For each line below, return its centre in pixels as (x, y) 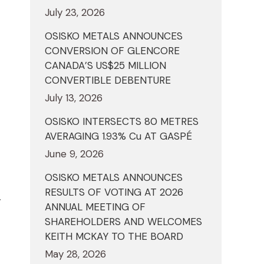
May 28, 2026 (75, 254)
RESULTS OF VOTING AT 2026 (114, 192)
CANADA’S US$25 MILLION (105, 66)
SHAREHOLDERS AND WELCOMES (123, 222)
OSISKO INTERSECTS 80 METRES (122, 122)
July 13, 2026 (74, 98)
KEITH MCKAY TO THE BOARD (114, 237)
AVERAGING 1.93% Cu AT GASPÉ (118, 136)
